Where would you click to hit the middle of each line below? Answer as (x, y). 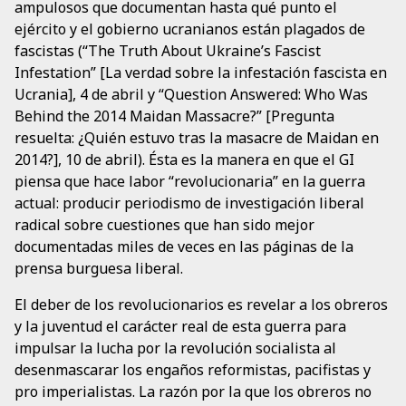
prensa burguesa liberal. (99, 269)
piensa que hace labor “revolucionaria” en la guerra (190, 182)
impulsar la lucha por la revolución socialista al (175, 348)
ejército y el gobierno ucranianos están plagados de (190, 29)
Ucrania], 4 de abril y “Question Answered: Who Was (191, 95)
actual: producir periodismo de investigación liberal (189, 203)
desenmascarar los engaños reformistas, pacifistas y (193, 370)
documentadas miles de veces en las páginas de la (184, 247)
